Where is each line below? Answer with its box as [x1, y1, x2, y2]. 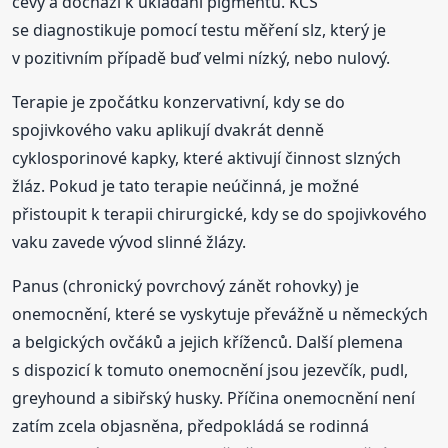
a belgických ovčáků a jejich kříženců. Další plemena [12, 331, 404, 354]
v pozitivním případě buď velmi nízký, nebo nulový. [12, 47, 391, 70]
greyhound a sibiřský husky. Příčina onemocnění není [12, 387, 416, 410]
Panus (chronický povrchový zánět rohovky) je [12, 275, 360, 298]
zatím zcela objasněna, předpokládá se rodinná [12, 415, 370, 438]
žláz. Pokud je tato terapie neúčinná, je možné [12, 175, 360, 198]
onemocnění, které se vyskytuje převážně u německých [12, 303, 429, 326]
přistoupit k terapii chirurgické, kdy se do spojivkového [12, 203, 428, 226]
